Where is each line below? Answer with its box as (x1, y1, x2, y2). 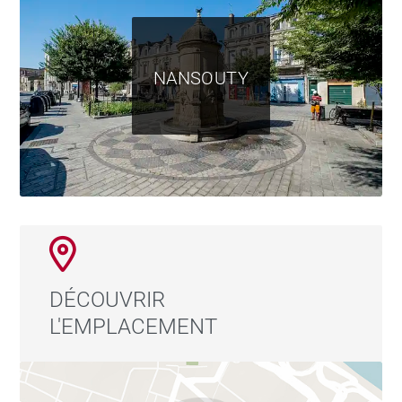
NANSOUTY (153, 67, 249, 90)
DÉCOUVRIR (48, 287, 165, 313)
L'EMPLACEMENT (48, 314, 217, 340)
